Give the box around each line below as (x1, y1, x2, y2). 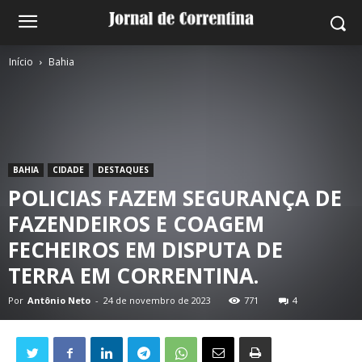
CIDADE (53, 164, 84, 175)
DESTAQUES (98, 164, 149, 175)
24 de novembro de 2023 (103, 294, 211, 306)
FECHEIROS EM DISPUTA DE (8, 235, 283, 264)
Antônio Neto (27, 294, 90, 306)
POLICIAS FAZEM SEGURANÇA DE (8, 183, 342, 213)
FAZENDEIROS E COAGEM (8, 209, 264, 238)
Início (9, 55, 33, 69)
